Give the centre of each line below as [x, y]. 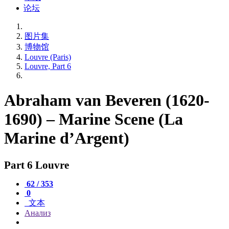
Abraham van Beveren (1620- [107, 100]
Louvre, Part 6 [48, 66]
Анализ [38, 213]
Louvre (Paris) [48, 57]
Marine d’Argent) [67, 138]
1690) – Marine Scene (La [94, 119]
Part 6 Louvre [37, 165]
